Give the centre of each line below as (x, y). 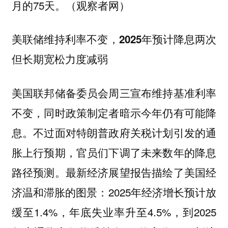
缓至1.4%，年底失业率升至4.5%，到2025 (114, 211)
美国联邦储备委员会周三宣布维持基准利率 (114, 92)
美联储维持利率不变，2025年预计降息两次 (114, 39)
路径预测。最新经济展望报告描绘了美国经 (114, 172)
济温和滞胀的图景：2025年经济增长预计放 (114, 192)
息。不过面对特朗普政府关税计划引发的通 (114, 132)
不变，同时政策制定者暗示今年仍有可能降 (114, 112)
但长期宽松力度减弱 (60, 59)
